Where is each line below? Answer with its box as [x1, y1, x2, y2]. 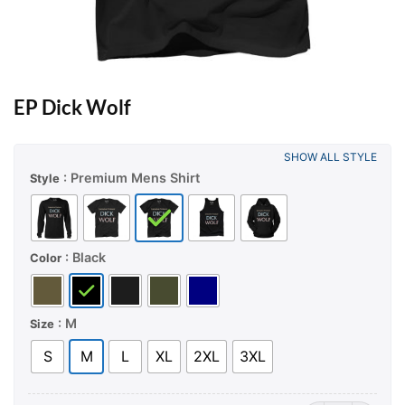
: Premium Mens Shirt [63, 170, 200, 186]
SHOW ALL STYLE [284, 149, 377, 164]
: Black [65, 250, 106, 266]
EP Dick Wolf [14, 95, 131, 119]
